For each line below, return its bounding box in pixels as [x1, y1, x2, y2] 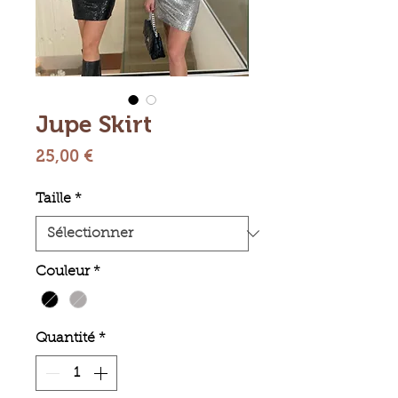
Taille [36, 192, 71, 206]
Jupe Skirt [36, 110, 152, 139]
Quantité [36, 331, 95, 346]
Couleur [36, 265, 90, 279]
